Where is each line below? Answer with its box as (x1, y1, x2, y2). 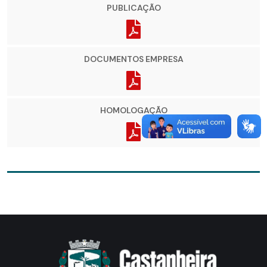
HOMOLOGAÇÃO (100, 105, 167, 116)
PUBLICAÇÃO (106, 2, 161, 14)
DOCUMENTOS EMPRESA (83, 54, 184, 65)
